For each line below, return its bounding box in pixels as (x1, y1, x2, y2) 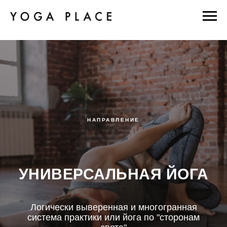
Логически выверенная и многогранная (30, 202, 197, 212)
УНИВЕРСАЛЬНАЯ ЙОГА (18, 166, 209, 182)
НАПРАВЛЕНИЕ (87, 117, 140, 123)
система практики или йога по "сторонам (27, 212, 200, 222)
